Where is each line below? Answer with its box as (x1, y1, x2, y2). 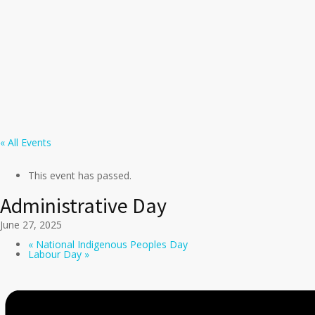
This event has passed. (28, 169, 131, 182)
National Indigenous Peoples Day (33, 238, 188, 251)
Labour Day (28, 247, 84, 261)
